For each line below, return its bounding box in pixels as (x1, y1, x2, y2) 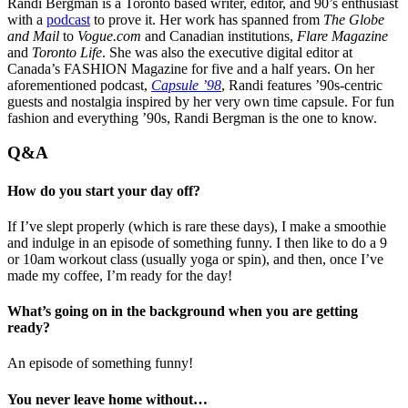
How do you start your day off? (7, 182, 200, 199)
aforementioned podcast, (7, 76, 151, 93)
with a (7, 11, 46, 27)
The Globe (323, 11, 384, 27)
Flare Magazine (297, 27, 388, 44)
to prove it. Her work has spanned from (90, 11, 323, 27)
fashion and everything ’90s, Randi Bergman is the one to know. (7, 109, 377, 126)
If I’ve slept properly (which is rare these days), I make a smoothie (7, 218, 386, 234)
